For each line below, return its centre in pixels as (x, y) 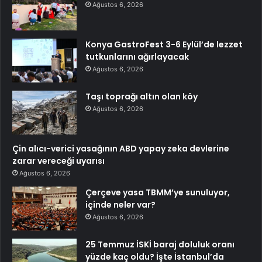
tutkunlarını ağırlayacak (137, 56)
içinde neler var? (120, 204)
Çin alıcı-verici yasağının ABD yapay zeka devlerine (121, 148)
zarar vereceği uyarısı (58, 161)
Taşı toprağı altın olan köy (142, 96)
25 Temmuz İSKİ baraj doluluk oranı (160, 244)
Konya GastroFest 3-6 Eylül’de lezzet (164, 44)
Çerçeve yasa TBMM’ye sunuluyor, (158, 192)
